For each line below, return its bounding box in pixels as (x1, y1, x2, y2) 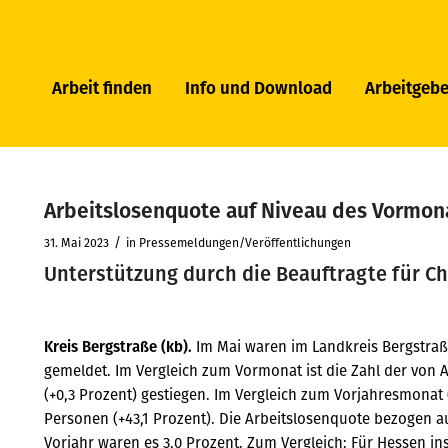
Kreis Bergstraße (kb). (44, 335, 197, 357)
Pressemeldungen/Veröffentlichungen (139, 234, 352, 251)
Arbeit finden (51, 76, 152, 100)
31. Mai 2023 (44, 234, 110, 251)
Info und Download (184, 76, 332, 100)
